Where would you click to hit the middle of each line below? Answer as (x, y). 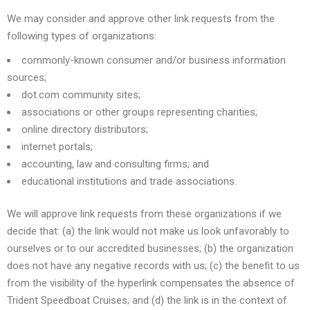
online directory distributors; (85, 129)
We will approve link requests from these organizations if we (144, 214)
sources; (27, 77)
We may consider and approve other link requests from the (141, 18)
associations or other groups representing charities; (139, 112)
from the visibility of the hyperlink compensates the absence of (151, 283)
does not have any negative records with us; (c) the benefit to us (153, 266)
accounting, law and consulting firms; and (115, 164)
